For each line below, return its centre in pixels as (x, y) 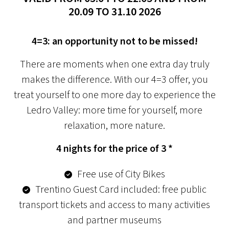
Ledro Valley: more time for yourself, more (114, 110)
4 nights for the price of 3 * (114, 149)
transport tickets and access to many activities (114, 205)
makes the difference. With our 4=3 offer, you (114, 80)
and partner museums (114, 220)
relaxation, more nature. (114, 126)
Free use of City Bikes (121, 174)
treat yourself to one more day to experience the (114, 95)
